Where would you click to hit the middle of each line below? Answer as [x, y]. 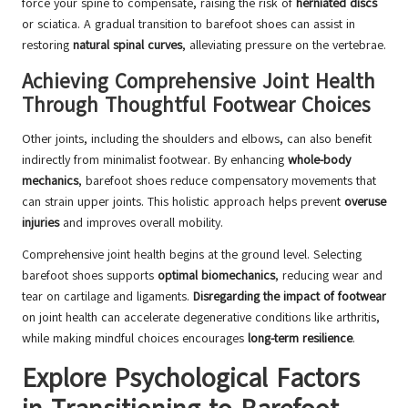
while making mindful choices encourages [135, 339]
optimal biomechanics [216, 276]
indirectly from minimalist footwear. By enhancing [155, 160]
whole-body [319, 160]
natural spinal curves [127, 46]
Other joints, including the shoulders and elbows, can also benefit [197, 139]
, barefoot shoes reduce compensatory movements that [227, 181]
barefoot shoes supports [90, 276]
